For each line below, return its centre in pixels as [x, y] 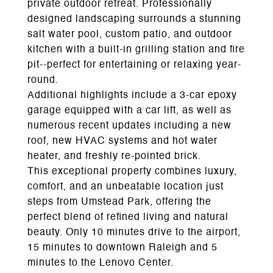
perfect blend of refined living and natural [128, 218]
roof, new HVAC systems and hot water [122, 141]
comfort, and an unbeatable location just [126, 187]
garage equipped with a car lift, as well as [129, 111]
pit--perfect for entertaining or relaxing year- [134, 65]
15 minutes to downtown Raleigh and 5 [122, 248]
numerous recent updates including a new [129, 126]
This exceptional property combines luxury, [132, 172]
